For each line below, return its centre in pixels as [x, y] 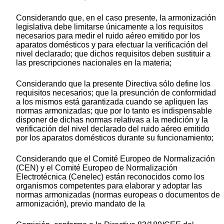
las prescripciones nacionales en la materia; [94, 63]
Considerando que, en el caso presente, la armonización [116, 18]
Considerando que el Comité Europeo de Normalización [115, 159]
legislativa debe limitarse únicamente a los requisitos [109, 27]
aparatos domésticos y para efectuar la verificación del [112, 45]
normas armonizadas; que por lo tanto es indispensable [114, 111]
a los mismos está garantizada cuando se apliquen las [112, 102]
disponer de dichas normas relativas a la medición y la [112, 120]
